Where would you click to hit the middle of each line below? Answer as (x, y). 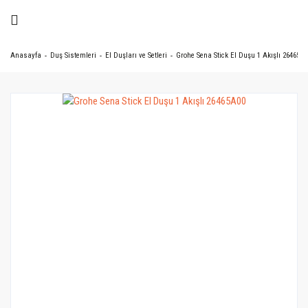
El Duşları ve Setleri (136, 55)
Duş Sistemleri (73, 55)
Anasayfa (26, 55)
